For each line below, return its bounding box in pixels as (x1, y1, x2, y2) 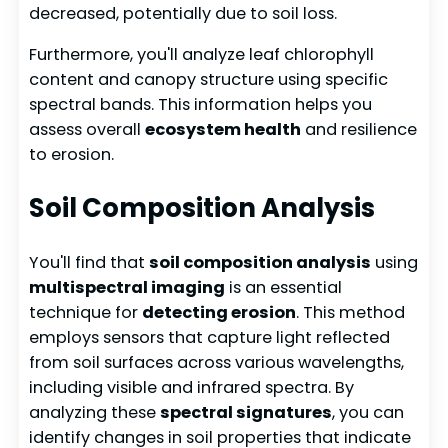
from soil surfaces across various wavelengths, (29, 350, 405, 374)
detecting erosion (142, 300, 297, 324)
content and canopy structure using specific (29, 68, 389, 92)
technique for (29, 300, 143, 324)
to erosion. (29, 143, 115, 167)
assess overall (29, 118, 146, 142)
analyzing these (29, 400, 161, 424)
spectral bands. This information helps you (29, 93, 373, 117)
